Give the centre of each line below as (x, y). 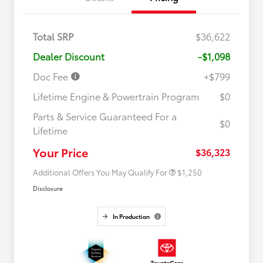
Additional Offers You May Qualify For (100, 172)
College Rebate (131, 146)
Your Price (60, 152)
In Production (131, 217)
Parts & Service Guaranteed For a (105, 116)
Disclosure (48, 188)
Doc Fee (52, 76)
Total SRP (53, 36)
